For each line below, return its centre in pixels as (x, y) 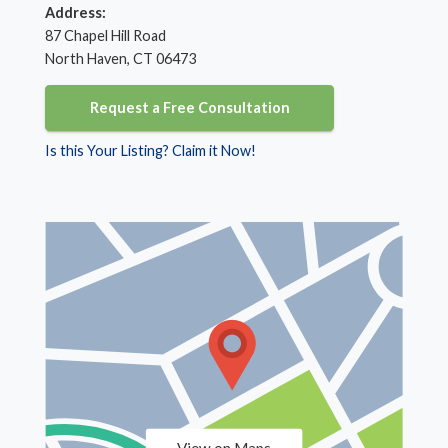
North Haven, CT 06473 (121, 58)
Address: (76, 12)
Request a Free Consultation (189, 108)
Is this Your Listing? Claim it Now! (151, 150)
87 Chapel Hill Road (106, 35)
